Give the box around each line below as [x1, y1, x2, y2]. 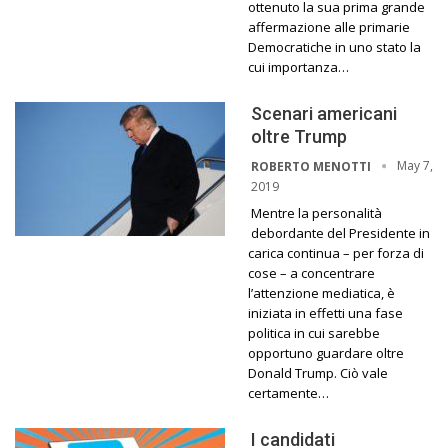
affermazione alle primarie [248, 17, 410, 36]
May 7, [397, 156, 433, 174]
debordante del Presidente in [251, 223, 430, 242]
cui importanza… [248, 57, 349, 76]
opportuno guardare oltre [248, 343, 404, 362]
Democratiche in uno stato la [248, 37, 421, 56]
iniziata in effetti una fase [248, 303, 403, 322]
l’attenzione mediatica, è [248, 283, 395, 302]
